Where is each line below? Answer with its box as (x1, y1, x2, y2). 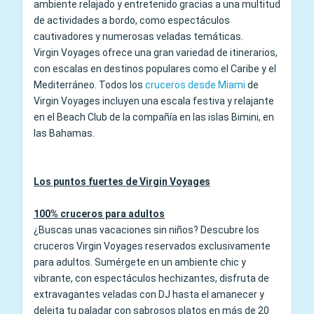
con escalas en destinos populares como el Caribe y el (34, 62, 276, 74)
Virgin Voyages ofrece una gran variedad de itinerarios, (34, 46, 278, 58)
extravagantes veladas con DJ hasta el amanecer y (34, 288, 264, 300)
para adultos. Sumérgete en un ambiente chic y (34, 256, 246, 268)
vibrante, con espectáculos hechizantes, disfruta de (34, 272, 269, 284)
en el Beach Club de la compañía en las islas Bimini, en (34, 111, 274, 123)
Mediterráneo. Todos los (34, 78, 145, 90)
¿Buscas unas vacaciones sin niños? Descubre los (34, 224, 259, 235)
